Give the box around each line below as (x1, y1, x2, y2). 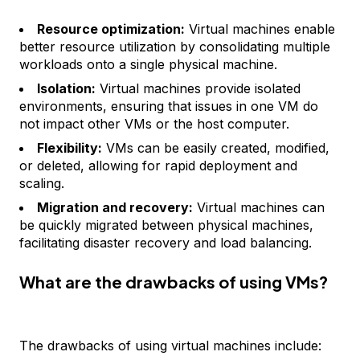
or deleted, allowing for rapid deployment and (19, 157, 297, 174)
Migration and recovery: (37, 199, 193, 215)
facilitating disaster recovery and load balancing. (19, 235, 312, 251)
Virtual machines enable (185, 21, 335, 37)
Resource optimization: (37, 21, 185, 37)
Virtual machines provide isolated (96, 80, 301, 96)
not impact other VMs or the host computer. (19, 116, 289, 132)
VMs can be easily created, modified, (102, 140, 329, 156)
